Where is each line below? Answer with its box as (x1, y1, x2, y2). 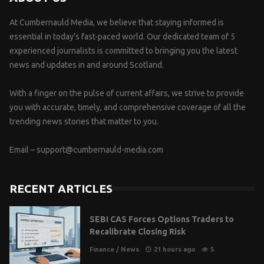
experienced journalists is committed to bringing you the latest (9, 45, 237, 55)
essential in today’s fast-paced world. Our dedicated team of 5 (9, 31, 235, 41)
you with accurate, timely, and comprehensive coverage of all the (9, 102, 246, 112)
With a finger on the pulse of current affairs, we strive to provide (9, 88, 244, 98)
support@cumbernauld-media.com (37, 144, 163, 154)
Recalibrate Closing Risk (90, 227, 186, 237)
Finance (90, 246, 114, 253)
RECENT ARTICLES (9, 181, 113, 195)
